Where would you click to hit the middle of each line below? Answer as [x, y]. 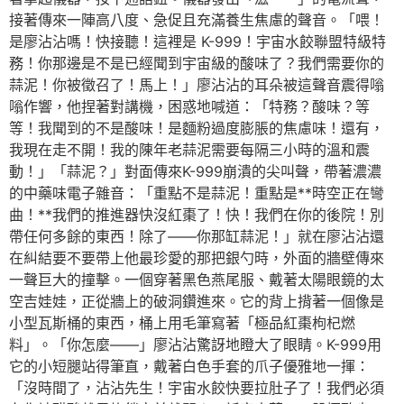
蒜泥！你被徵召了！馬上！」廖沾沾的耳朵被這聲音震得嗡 [197, 85]
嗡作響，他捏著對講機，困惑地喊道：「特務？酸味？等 [189, 106]
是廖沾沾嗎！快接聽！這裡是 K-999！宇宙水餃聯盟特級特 [197, 41]
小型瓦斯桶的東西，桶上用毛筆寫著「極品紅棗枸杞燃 [182, 323]
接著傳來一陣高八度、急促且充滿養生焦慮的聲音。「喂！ [197, 20]
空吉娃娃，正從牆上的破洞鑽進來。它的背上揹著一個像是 [197, 301]
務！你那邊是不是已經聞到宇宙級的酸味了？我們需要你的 [197, 63]
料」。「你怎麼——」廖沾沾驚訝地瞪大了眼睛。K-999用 [195, 344]
